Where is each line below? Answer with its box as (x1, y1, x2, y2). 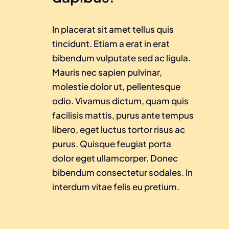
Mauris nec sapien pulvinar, (52, 66, 162, 78)
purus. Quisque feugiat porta (52, 138, 171, 149)
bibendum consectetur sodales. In (52, 166, 193, 178)
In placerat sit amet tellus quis (52, 23, 174, 35)
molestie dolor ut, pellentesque (52, 80, 180, 92)
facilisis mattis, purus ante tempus (52, 109, 194, 121)
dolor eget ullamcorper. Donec (52, 152, 178, 164)
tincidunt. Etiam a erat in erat (52, 37, 170, 49)
